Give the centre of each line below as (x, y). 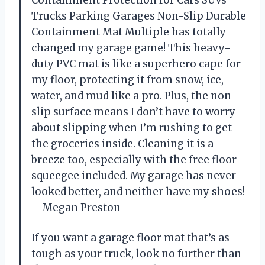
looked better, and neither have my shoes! (138, 191)
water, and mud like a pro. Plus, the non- (134, 96)
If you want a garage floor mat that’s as (130, 237)
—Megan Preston (76, 207)
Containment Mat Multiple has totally (129, 32)
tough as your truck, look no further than (136, 253)
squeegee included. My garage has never (134, 175)
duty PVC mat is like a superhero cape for (136, 64)
